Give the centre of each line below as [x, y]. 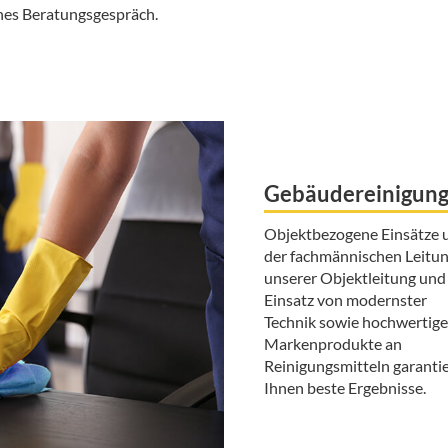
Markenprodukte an [333, 344]
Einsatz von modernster [345, 300]
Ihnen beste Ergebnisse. [345, 388]
